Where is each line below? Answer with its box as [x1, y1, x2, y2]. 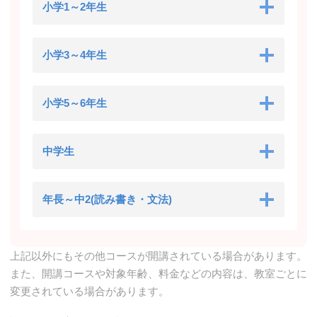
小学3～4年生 [42, 48, 107, 61]
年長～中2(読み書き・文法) [42, 192, 172, 205]
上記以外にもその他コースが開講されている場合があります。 [10, 249, 307, 262]
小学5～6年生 [42, 96, 107, 109]
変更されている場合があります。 [10, 284, 169, 297]
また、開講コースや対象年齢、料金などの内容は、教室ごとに [10, 267, 307, 279]
